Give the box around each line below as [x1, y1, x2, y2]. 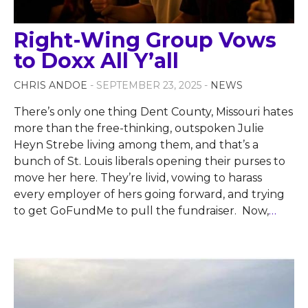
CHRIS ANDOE [14, 79, 87, 92]
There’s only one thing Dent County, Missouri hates [14, 105, 293, 119]
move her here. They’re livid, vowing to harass [14, 171, 262, 185]
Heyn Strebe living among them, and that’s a [14, 138, 258, 152]
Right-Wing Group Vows [14, 27, 276, 54]
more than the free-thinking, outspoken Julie [14, 122, 264, 135]
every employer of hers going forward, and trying [14, 188, 285, 201]
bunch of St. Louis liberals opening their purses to [14, 155, 285, 168]
